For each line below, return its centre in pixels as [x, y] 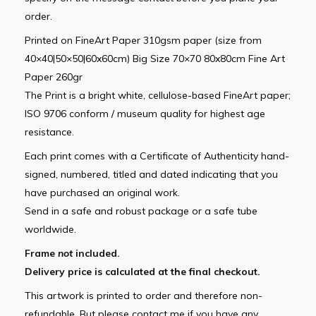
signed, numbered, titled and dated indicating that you [151, 174]
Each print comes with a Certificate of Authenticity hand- [157, 156]
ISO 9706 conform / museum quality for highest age [145, 114]
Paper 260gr [54, 77]
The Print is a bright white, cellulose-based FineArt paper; [158, 95]
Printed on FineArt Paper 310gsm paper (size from [143, 40]
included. [96, 253]
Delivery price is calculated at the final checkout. [142, 272]
